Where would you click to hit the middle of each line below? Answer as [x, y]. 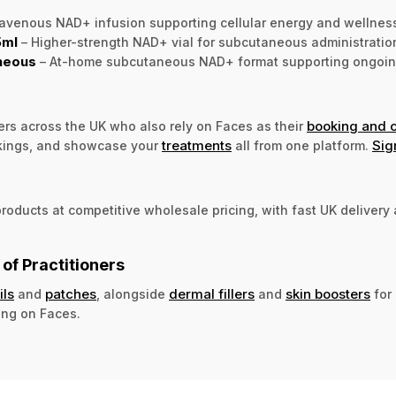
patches [71, 294]
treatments [197, 145]
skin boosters [328, 294]
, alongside [133, 294]
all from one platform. [302, 145]
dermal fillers [212, 294]
